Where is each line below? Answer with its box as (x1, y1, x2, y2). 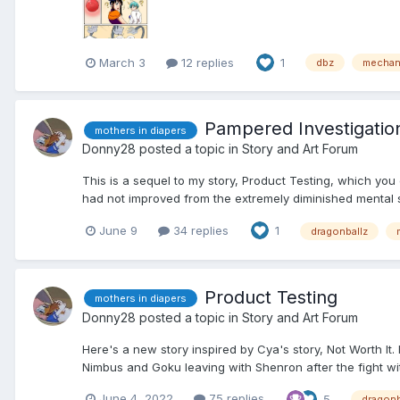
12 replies (178, 54, 234, 70)
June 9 (99, 222, 137, 237)
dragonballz (311, 224, 368, 237)
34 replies (170, 222, 229, 237)
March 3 (99, 54, 146, 70)
